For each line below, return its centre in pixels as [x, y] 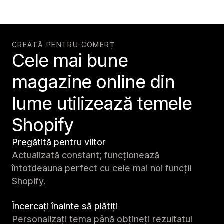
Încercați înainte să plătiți [65, 206]
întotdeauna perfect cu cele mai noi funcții [102, 168]
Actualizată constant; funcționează [86, 155]
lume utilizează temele [102, 103]
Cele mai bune [70, 60]
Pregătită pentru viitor [59, 142]
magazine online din [93, 82]
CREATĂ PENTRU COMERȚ [63, 44]
